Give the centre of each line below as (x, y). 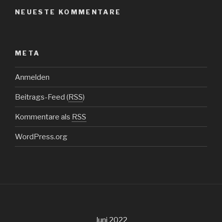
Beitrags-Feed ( (42, 97)
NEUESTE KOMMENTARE (68, 12)
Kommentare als (43, 117)
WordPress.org (41, 137)
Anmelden (32, 77)
